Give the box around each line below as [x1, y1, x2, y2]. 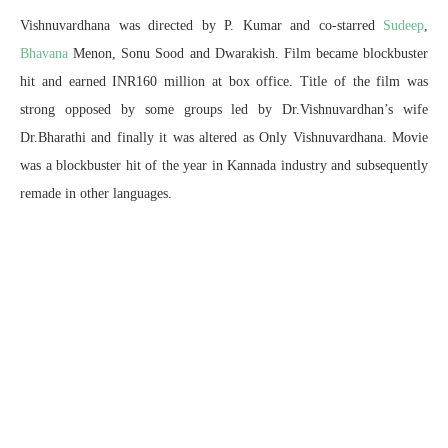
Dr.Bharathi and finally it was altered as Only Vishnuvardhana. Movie [20, 129, 428, 145]
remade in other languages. [20, 185, 172, 201]
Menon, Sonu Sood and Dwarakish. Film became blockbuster [68, 45, 428, 61]
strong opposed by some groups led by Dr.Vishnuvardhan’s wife [20, 101, 428, 117]
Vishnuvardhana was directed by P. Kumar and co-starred [20, 17, 383, 33]
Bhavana [20, 45, 68, 61]
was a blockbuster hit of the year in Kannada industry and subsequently [20, 157, 428, 173]
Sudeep [383, 17, 424, 33]
